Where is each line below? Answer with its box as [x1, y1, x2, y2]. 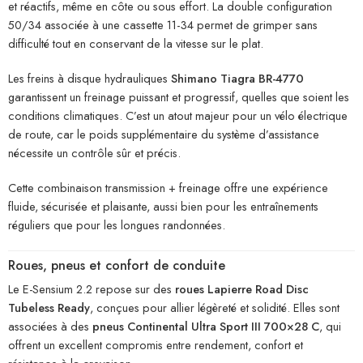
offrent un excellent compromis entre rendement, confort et [8, 335, 303, 353]
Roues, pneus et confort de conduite [8, 255, 225, 275]
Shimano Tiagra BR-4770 [171, 70, 304, 88]
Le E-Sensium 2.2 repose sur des [8, 280, 175, 297]
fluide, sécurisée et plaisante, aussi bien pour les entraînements [8, 198, 318, 216]
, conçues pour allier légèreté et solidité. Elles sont [90, 298, 340, 316]
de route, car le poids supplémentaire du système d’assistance [8, 126, 319, 143]
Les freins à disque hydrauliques [8, 70, 171, 88]
